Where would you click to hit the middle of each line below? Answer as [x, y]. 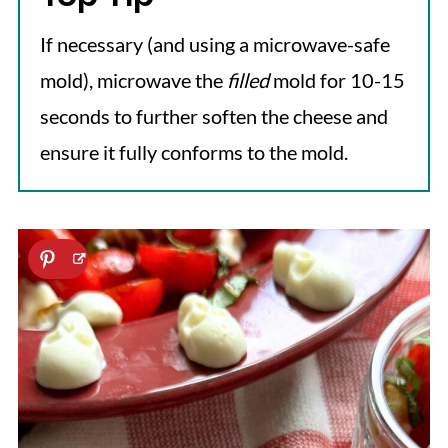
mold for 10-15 [336, 80]
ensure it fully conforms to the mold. [193, 152]
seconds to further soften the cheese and [213, 116]
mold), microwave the [133, 80]
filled [247, 80]
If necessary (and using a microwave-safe [214, 44]
